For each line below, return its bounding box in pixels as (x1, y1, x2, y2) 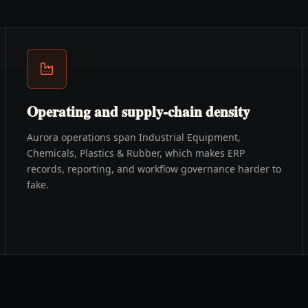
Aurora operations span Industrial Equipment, (26, 131, 241, 144)
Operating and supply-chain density (26, 101, 250, 122)
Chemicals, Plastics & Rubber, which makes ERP (26, 146, 245, 159)
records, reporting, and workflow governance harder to (26, 162, 281, 175)
